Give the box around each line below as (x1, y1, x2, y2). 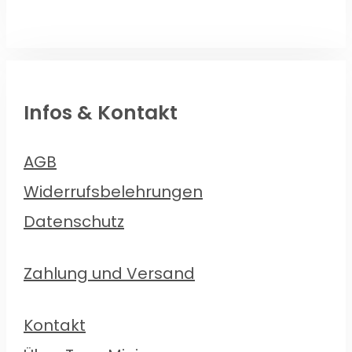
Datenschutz (24, 210, 124, 233)
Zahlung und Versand (24, 262, 195, 284)
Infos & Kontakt (24, 98, 178, 126)
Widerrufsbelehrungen (24, 180, 203, 203)
